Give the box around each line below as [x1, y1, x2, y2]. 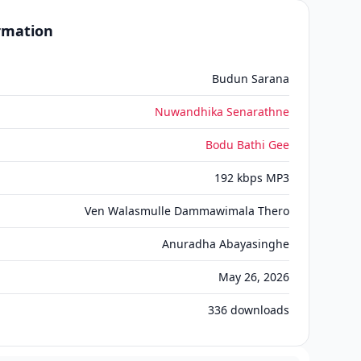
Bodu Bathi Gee [205, 137, 289, 152]
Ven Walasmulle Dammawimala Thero [85, 203, 289, 218]
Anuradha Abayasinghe [162, 236, 289, 251]
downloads [227, 302, 289, 317]
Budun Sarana [212, 71, 289, 86]
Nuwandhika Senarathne [155, 104, 289, 119]
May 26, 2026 [218, 269, 289, 284]
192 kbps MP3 [214, 170, 289, 185]
